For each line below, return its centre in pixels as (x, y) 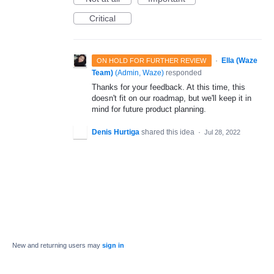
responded (183, 73)
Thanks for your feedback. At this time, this (168, 87)
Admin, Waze (139, 73)
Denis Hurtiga (116, 132)
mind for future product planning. (149, 109)
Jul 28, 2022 (222, 132)
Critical (102, 18)
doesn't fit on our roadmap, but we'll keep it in (172, 98)
